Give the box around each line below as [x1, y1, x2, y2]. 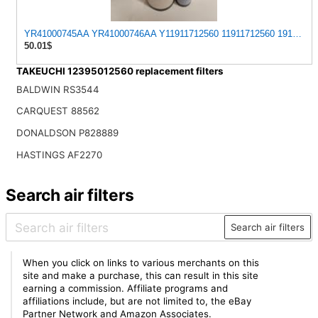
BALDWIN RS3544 [16, 83, 99, 95]
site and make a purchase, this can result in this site [23, 270, 259, 282]
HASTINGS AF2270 [16, 148, 102, 160]
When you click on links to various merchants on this [23, 257, 260, 269]
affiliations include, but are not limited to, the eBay [23, 295, 252, 307]
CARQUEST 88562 [16, 105, 99, 117]
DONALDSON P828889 [16, 127, 119, 139]
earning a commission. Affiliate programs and [23, 283, 229, 295]
